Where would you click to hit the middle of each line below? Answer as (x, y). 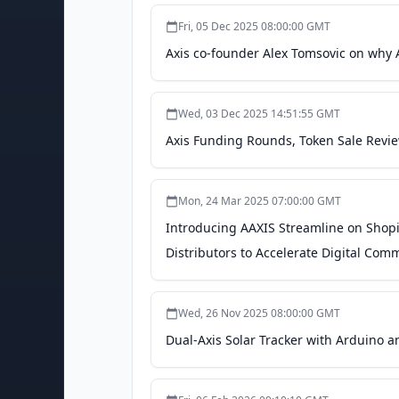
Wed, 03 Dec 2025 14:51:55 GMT (259, 114)
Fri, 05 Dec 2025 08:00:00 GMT (254, 26)
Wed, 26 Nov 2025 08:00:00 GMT (259, 313)
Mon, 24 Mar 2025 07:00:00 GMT (260, 201)
